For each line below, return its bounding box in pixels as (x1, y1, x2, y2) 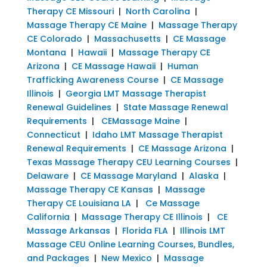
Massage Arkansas (26, 224, 110, 237)
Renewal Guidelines (26, 101, 111, 113)
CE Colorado (26, 32, 82, 45)
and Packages (26, 252, 89, 264)
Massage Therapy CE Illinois (81, 210, 203, 223)
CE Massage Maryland (80, 169, 177, 182)
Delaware (26, 169, 69, 182)
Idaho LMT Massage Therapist (92, 128, 223, 141)
